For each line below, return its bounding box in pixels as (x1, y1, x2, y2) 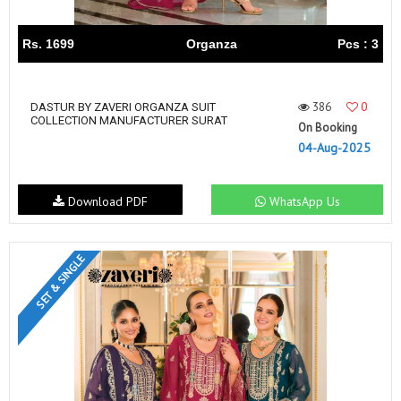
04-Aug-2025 (298, 140, 371, 156)
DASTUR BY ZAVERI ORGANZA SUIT (30, 100, 216, 114)
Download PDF (64, 192, 148, 209)
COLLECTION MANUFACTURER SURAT (30, 114, 227, 127)
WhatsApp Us (265, 192, 340, 209)
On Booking (298, 120, 357, 135)
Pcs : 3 (337, 37, 379, 51)
